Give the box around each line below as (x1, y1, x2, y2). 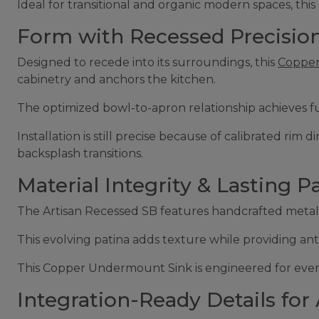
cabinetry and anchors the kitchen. (17, 72, 219, 86)
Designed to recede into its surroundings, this (17, 55, 278, 69)
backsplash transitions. (17, 146, 143, 160)
